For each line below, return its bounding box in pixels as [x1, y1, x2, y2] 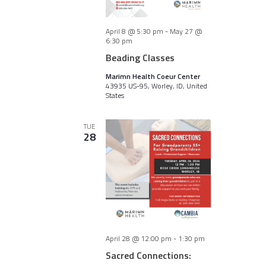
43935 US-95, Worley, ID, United [105, 80, 207, 91]
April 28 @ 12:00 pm [105, 233, 172, 244]
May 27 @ [169, 26, 202, 37]
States [105, 90, 124, 101]
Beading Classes [105, 50, 175, 65]
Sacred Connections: [105, 248, 191, 262]
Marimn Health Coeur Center [105, 71, 200, 82]
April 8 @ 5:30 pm [105, 26, 163, 37]
